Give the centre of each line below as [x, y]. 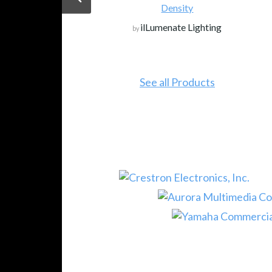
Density [177, 8]
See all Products [177, 82]
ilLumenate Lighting [181, 27]
